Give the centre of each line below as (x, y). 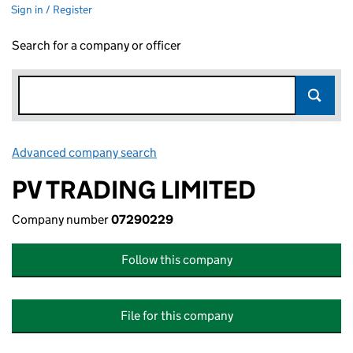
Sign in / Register (52, 9)
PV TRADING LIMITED (134, 190)
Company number (61, 219)
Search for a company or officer (97, 45)
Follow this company (176, 260)
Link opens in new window (229, 152)
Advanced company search (84, 152)
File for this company (176, 316)
